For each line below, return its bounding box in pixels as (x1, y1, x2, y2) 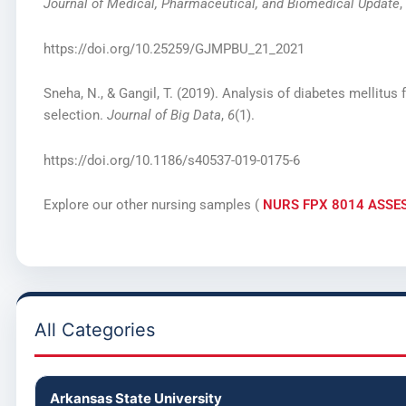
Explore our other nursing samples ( (43, 197, 263, 214)
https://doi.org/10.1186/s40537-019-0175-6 (43, 151, 300, 169)
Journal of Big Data (106, 107, 221, 124)
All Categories (34, 318, 155, 341)
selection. (43, 107, 107, 124)
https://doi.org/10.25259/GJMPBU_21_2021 (43, 40, 304, 57)
